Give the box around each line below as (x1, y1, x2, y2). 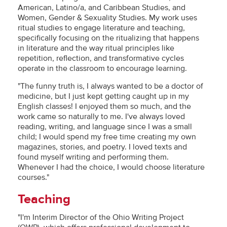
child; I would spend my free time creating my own (18, 132, 196, 142)
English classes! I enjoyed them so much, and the (18, 101, 191, 111)
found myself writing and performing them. (18, 152, 169, 162)
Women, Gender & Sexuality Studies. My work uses (18, 13, 197, 23)
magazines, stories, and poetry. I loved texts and (18, 142, 187, 152)
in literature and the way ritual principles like (18, 43, 174, 53)
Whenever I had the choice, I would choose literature (18, 162, 205, 172)
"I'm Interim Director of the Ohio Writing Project (18, 212, 184, 222)
